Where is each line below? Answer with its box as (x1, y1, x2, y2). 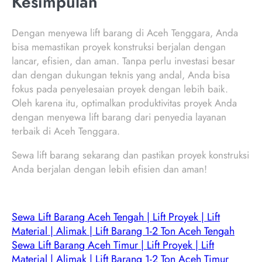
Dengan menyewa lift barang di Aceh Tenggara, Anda (12, 26, 238, 40)
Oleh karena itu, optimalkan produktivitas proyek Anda (12, 96, 237, 111)
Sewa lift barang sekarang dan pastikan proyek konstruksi (12, 148, 249, 163)
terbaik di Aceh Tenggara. (12, 124, 120, 139)
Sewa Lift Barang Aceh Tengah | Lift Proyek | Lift (12, 209, 220, 225)
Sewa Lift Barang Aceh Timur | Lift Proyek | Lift (12, 237, 214, 253)
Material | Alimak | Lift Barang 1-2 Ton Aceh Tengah (12, 223, 235, 239)
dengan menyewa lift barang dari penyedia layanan (12, 110, 226, 125)
